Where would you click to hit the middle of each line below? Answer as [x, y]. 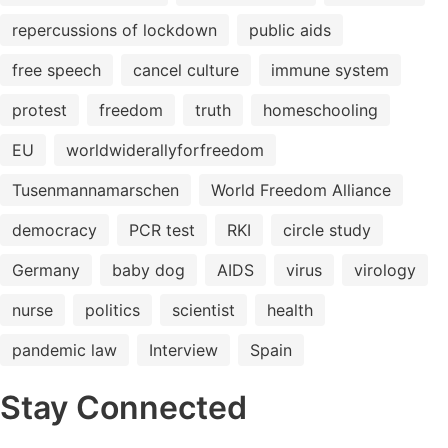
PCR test [162, 230]
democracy [54, 230]
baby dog [148, 270]
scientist [203, 310]
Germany [46, 270]
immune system [330, 70]
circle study [327, 230]
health [290, 310]
